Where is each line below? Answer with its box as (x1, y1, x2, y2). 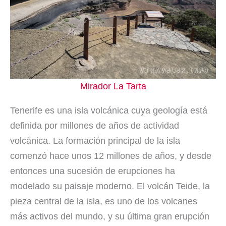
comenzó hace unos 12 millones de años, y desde (10, 151, 211, 161)
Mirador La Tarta (80, 81, 146, 92)
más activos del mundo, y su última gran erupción (10, 211, 209, 222)
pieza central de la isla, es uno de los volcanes (10, 196, 197, 207)
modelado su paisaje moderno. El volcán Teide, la (10, 181, 210, 192)
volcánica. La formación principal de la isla (10, 136, 180, 146)
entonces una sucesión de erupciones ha (10, 166, 175, 177)
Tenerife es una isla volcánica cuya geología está (10, 105, 207, 116)
